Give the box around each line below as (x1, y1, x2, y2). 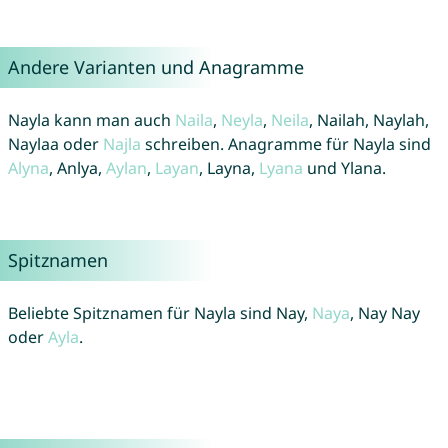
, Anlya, (48, 157, 106, 180)
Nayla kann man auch (7, 109, 175, 132)
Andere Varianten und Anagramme (7, 55, 304, 80)
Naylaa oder (7, 133, 103, 156)
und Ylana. (302, 157, 386, 180)
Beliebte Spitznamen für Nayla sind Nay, (7, 302, 312, 325)
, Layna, (198, 157, 259, 180)
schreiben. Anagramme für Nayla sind (140, 133, 431, 156)
